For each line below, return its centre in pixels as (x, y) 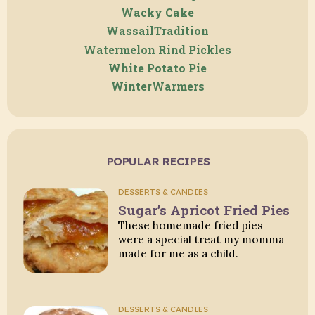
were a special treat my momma (201, 239)
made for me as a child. (179, 253)
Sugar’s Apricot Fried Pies (204, 210)
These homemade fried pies (191, 225)
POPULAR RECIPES (157, 161)
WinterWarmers (157, 87)
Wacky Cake (157, 13)
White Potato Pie (157, 68)
